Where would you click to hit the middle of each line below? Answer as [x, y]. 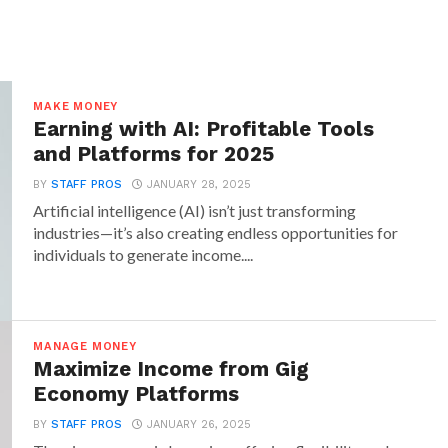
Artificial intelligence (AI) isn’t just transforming [195, 210]
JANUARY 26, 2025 [199, 424]
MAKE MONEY [76, 106]
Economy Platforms [136, 394]
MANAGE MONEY [85, 346]
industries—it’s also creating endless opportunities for [216, 232]
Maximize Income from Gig [171, 369]
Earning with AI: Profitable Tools [204, 129]
